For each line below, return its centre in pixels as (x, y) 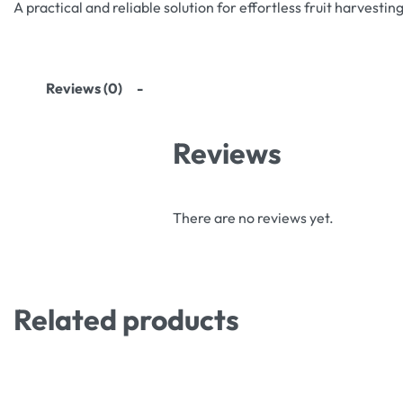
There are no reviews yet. (253, 217)
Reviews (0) (84, 88)
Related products (126, 319)
